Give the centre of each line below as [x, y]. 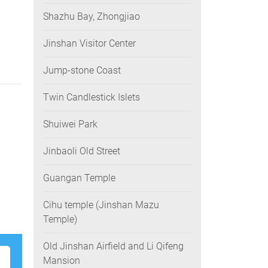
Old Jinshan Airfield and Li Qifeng [113, 246]
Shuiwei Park [70, 124]
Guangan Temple [79, 178]
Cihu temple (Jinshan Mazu [101, 205]
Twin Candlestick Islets [92, 97]
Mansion [62, 261]
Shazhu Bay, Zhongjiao [92, 16]
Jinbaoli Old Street [82, 151]
